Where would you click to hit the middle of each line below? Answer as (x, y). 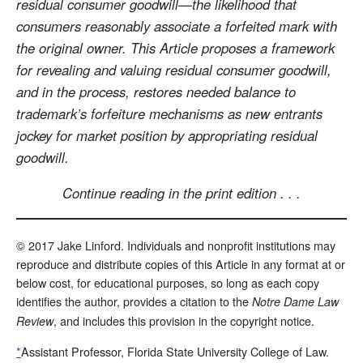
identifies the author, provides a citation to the (134, 301)
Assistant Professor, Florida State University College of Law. (175, 352)
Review (35, 320)
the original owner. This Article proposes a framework (175, 48)
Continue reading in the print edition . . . (181, 193)
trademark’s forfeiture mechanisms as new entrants (169, 114)
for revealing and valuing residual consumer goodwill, (174, 70)
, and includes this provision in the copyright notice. (184, 320)
